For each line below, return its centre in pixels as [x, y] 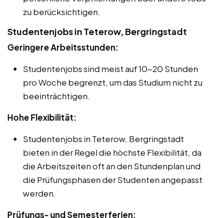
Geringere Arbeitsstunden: [63, 47]
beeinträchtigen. [56, 96]
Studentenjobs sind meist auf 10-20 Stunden [110, 68]
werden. [39, 193]
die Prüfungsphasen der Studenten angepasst [113, 179]
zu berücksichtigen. [62, 11]
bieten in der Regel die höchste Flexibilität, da [112, 152]
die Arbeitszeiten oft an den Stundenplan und [112, 166]
